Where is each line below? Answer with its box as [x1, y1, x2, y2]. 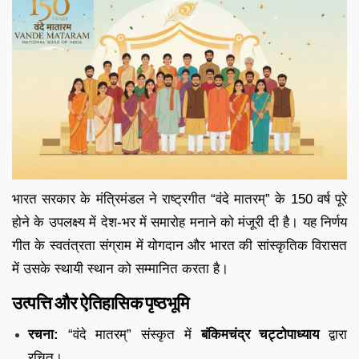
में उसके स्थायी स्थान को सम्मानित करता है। [12, 260, 228, 276]
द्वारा [319, 326, 348, 342]
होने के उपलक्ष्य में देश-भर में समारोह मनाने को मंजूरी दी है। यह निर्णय [12, 214, 347, 230]
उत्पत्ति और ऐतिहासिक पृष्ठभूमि [12, 292, 189, 313]
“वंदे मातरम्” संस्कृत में [58, 326, 201, 342]
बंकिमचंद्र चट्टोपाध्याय [200, 326, 320, 342]
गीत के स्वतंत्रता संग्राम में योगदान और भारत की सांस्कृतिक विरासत [12, 237, 347, 253]
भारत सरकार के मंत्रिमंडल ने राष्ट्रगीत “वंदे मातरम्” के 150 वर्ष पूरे [12, 191, 347, 207]
